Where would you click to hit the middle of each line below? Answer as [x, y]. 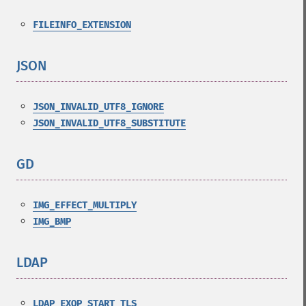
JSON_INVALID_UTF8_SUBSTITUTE [109, 123]
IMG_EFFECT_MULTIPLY [85, 205]
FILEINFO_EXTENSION [82, 25]
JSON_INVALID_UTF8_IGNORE [98, 107]
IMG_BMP [52, 222]
